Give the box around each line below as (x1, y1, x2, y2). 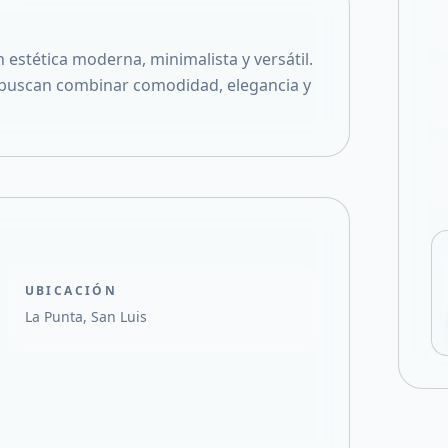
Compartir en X (343, 26, 445, 45)
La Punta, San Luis (24, 307, 147, 326)
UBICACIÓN (24, 282, 118, 299)
